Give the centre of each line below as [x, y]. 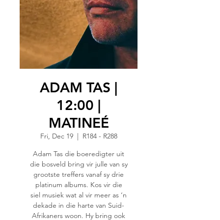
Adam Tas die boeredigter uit [79, 154]
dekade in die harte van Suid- [79, 205]
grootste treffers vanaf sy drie [79, 174]
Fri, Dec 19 [56, 136]
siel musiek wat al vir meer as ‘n [79, 195]
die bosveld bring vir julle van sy [79, 164]
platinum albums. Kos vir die [79, 185]
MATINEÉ [79, 123]
